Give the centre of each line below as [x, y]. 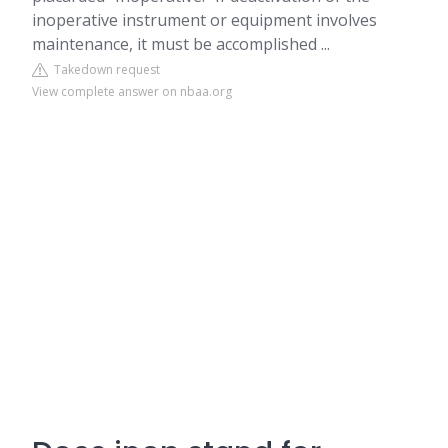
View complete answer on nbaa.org [132, 91]
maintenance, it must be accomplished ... [181, 44]
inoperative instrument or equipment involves [204, 20]
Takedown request [104, 69]
